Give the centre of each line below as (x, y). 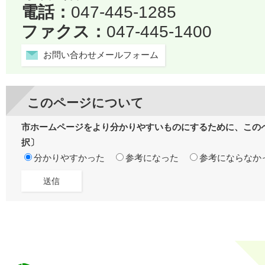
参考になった (152, 158)
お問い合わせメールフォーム (101, 55)
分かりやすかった (69, 158)
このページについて (85, 103)
